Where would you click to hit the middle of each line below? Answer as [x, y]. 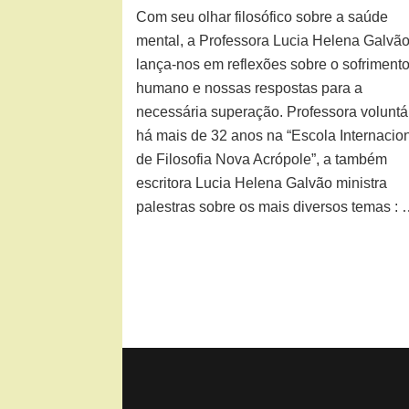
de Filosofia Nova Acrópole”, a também [262, 160]
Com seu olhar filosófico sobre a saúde [262, 17]
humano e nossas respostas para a [250, 89]
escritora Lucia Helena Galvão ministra [262, 184]
